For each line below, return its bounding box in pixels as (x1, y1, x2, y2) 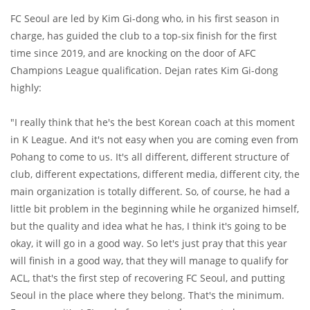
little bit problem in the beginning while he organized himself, (10, 202, 299, 216)
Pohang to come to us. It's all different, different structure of (10, 150, 289, 164)
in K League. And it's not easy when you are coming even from (10, 133, 298, 147)
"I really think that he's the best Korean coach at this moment (10, 116, 295, 129)
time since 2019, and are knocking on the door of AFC (10, 46, 256, 60)
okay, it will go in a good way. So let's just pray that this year (10, 237, 287, 250)
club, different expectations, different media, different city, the (10, 167, 300, 181)
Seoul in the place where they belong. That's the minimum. (10, 289, 284, 302)
